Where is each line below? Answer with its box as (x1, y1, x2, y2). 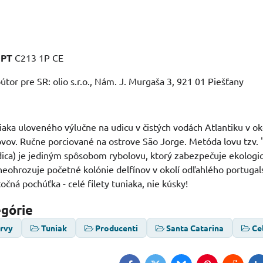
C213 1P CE (12, 52, 64, 64)
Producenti (95, 222, 139, 234)
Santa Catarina (166, 222, 224, 234)
